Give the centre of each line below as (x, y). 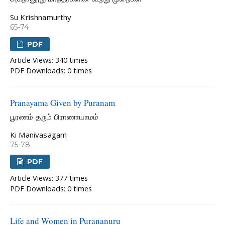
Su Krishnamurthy (41, 17)
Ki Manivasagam (39, 135)
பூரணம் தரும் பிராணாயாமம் (54, 117)
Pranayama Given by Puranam (63, 103)
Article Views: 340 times (49, 60)
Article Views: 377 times (49, 178)
